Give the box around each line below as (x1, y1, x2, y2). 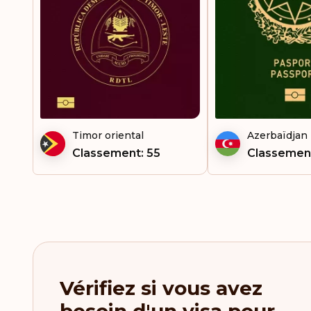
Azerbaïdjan (247, 129, 308, 142)
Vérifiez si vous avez (60, 276, 262, 300)
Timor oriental (72, 129, 144, 142)
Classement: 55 (72, 146, 160, 160)
